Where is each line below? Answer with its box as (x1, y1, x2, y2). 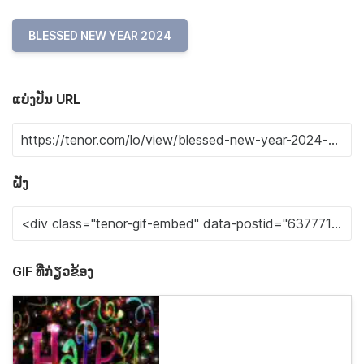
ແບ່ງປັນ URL (12, 91, 80, 107)
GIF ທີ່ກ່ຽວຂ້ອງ (12, 263, 93, 279)
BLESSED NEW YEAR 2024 (28, 28, 171, 42)
